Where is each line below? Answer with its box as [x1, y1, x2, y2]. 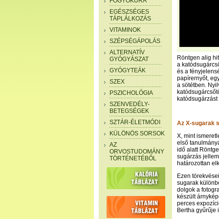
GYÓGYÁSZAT [109, 56, 149, 63]
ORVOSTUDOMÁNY [109, 148, 164, 155]
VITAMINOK [109, 26, 141, 33]
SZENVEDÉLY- [109, 101, 150, 108]
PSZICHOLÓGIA [109, 89, 153, 96]
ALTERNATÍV [109, 49, 145, 56]
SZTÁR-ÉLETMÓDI [109, 119, 160, 126]
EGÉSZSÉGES [109, 8, 149, 15]
